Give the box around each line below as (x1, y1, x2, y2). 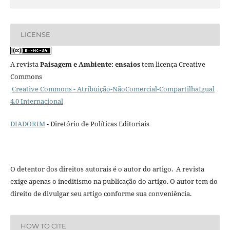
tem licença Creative (140, 59, 205, 69)
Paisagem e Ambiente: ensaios (40, 59, 140, 69)
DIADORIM (10, 119, 45, 128)
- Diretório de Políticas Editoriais (45, 119, 149, 128)
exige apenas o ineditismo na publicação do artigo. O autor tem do (10, 176, 218, 186)
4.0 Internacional (10, 96, 63, 106)
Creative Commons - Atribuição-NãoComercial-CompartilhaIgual (11, 84, 215, 93)
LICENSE (20, 30, 50, 39)
